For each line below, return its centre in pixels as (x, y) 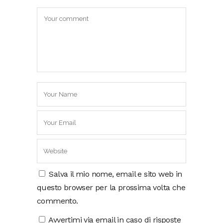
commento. (57, 201)
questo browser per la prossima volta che (111, 187)
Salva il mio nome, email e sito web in (115, 174)
